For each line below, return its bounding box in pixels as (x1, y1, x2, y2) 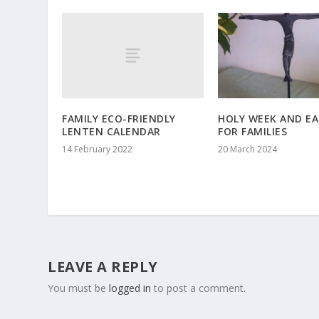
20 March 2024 (218, 142, 277, 155)
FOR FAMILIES (218, 124, 287, 138)
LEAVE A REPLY (48, 256, 158, 276)
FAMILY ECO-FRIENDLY (62, 111, 176, 125)
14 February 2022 (62, 142, 133, 155)
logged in (109, 281, 152, 295)
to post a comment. (151, 281, 246, 295)
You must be (48, 281, 110, 295)
